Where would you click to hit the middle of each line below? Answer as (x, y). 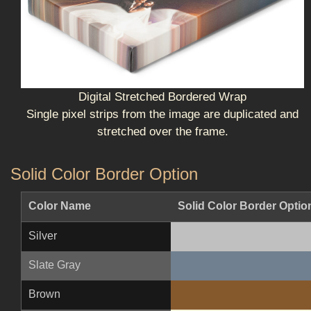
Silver (43, 236)
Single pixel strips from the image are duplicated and (162, 115)
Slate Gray (54, 265)
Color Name (60, 206)
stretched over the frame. (162, 132)
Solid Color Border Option (104, 174)
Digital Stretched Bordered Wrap (162, 97)
